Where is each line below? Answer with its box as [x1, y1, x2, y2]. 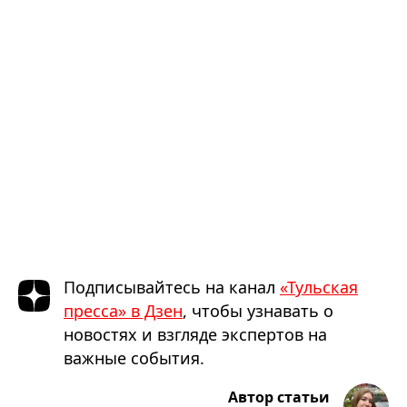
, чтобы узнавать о [183, 299, 333, 322]
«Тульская [280, 275, 358, 298]
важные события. [64, 346, 204, 369]
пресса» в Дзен [64, 299, 183, 322]
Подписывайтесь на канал [64, 275, 280, 298]
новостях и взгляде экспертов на [64, 323, 327, 345]
